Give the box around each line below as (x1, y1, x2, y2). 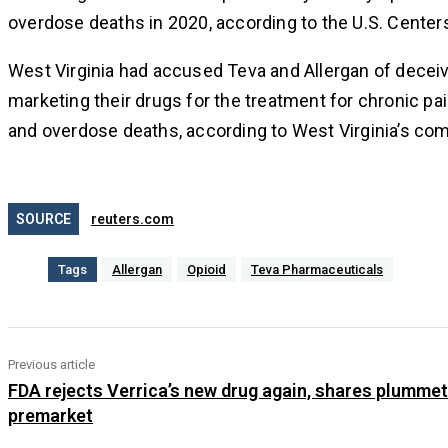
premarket (8, 405, 93, 427)
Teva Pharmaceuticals (251, 262, 383, 278)
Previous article (8, 357, 95, 373)
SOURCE (16, 211, 71, 228)
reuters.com (91, 211, 174, 228)
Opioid (187, 262, 226, 278)
